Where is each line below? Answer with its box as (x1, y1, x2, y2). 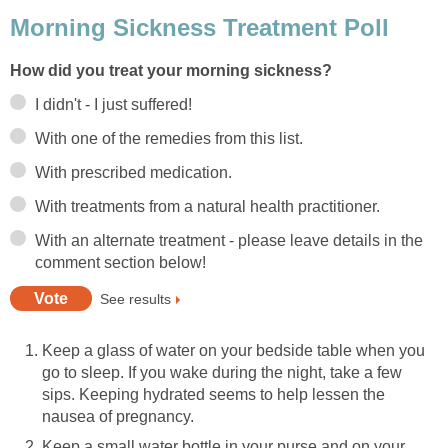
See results (100, 290, 171, 307)
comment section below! (35, 253, 206, 271)
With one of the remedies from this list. (35, 129, 303, 147)
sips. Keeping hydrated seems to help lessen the (42, 385, 385, 403)
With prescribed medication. (35, 163, 232, 181)
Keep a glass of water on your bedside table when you (42, 341, 425, 359)
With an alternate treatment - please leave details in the (35, 231, 423, 249)
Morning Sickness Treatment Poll (10, 14, 389, 42)
